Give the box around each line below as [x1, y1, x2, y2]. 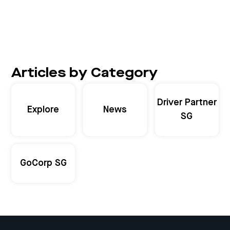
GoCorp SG [20, 159, 67, 168]
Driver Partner [157, 98, 217, 108]
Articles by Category [11, 67, 158, 81]
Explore [27, 105, 60, 114]
